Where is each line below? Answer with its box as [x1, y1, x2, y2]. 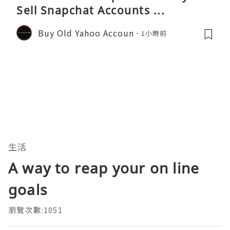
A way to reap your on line [8, 158, 200, 178]
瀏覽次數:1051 [8, 204, 63, 216]
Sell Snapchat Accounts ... [16, 3, 165, 18]
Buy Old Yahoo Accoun [38, 26, 134, 39]
